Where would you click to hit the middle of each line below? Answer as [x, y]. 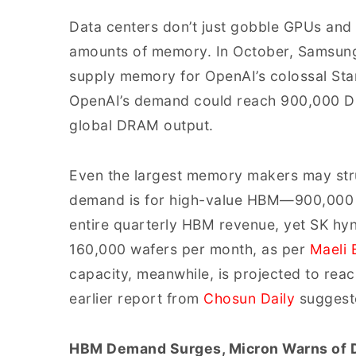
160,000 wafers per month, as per [190, 249]
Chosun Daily [249, 298]
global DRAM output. [141, 125]
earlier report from [136, 298]
